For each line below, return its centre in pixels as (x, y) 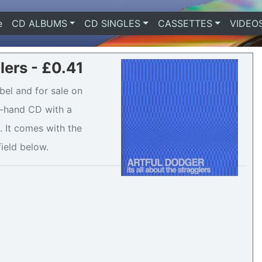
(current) (21, 23)
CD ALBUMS (39, 23)
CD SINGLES (113, 23)
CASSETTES (185, 23)
